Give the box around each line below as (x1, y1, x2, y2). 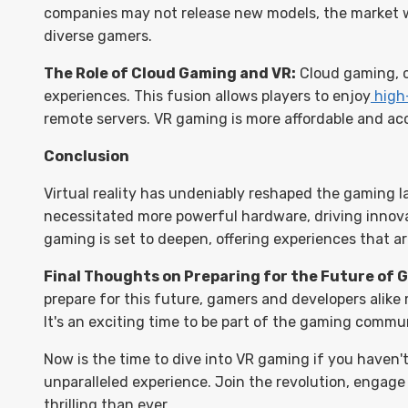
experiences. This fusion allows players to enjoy (44, 87, 371, 105)
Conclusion (44, 148, 129, 165)
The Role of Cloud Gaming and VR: (44, 65, 296, 82)
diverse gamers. (44, 27, 152, 45)
